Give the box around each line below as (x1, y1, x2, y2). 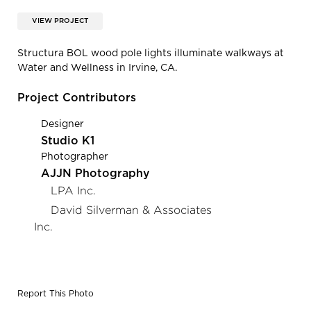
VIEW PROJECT (32, 17, 88, 24)
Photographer (41, 151, 108, 162)
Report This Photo (17, 289, 94, 298)
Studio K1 (41, 135, 94, 146)
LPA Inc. (51, 184, 96, 196)
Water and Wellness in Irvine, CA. (17, 62, 177, 73)
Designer (41, 119, 84, 129)
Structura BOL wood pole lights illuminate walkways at (17, 48, 284, 58)
